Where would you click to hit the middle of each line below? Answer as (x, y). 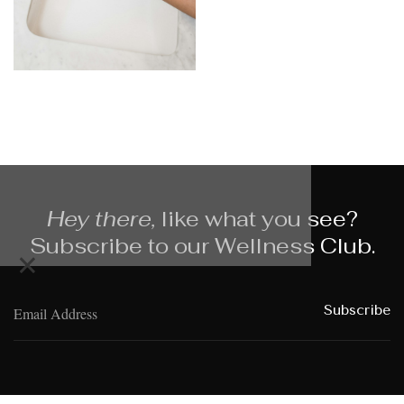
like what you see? (257, 218)
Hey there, (101, 218)
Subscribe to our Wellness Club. (202, 245)
